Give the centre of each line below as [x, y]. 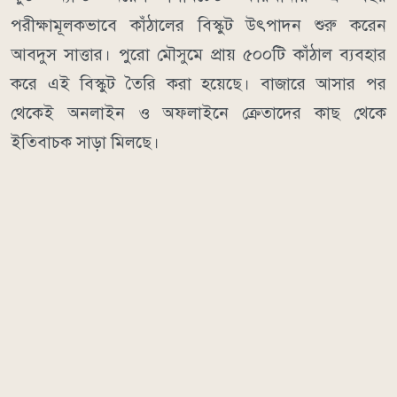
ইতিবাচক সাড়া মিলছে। [85, 143]
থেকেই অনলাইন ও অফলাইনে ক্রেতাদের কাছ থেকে [198, 113]
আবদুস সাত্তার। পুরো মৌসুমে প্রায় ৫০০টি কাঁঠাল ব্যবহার [198, 55]
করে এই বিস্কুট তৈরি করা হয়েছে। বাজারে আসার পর [198, 84]
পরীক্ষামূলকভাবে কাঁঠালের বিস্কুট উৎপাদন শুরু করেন [198, 26]
